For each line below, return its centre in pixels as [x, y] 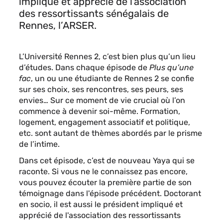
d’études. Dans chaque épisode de [84, 67]
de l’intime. [39, 144]
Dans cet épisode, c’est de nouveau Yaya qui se [107, 161]
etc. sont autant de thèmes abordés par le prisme [111, 133]
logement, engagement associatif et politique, [105, 122]
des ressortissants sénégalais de [94, 13]
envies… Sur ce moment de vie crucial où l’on [102, 100]
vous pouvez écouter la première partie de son [105, 182]
